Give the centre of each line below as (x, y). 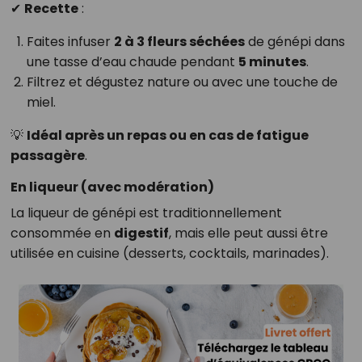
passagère (47, 156)
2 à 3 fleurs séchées (179, 42)
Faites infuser (70, 42)
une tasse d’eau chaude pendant (132, 62)
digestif (141, 234)
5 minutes (272, 62)
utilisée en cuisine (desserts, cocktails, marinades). (169, 254)
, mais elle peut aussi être (248, 234)
